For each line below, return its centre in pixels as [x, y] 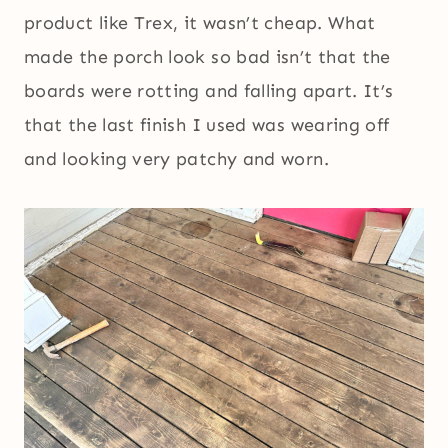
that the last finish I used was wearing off [207, 125]
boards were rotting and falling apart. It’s [209, 91]
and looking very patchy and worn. [176, 159]
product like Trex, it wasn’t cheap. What [200, 23]
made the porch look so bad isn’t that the [207, 57]
